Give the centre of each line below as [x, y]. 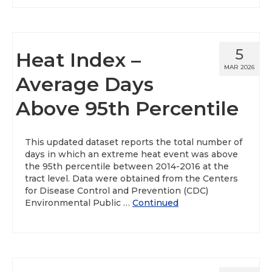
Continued [155, 203]
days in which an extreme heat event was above [131, 154]
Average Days [85, 84]
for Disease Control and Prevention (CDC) [117, 191]
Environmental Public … [79, 203]
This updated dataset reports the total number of [134, 142]
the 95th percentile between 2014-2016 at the [127, 166]
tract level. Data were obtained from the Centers [131, 178]
